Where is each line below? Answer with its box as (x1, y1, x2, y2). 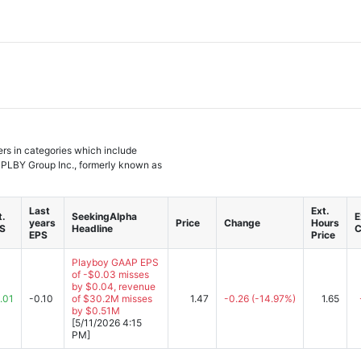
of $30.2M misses (72, 293, 152, 305)
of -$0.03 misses (72, 268, 149, 280)
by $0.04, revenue (72, 280, 156, 293)
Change (224, 217, 260, 229)
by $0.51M (72, 305, 120, 317)
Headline (72, 222, 113, 234)
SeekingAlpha (72, 210, 137, 222)
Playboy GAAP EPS (72, 256, 159, 268)
